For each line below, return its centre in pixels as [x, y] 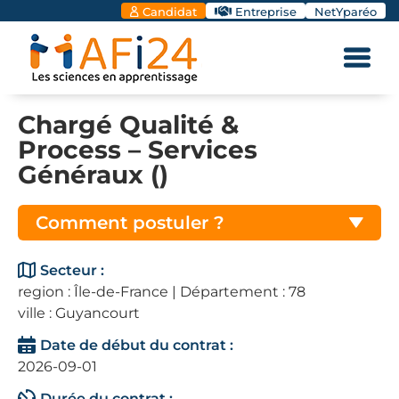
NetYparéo [346, 12]
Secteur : [72, 270]
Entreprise [266, 12]
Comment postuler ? [130, 223]
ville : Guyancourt [79, 313]
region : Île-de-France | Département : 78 [162, 292]
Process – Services [138, 150]
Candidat [170, 12]
